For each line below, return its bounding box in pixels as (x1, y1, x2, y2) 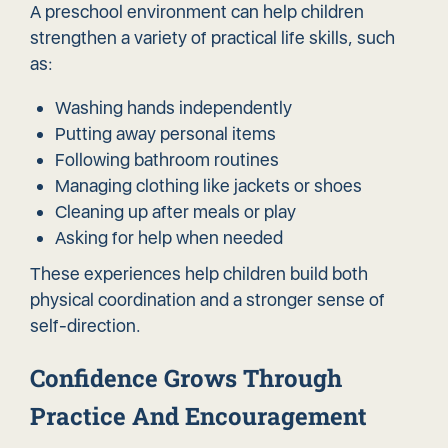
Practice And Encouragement (30, 400, 367, 433)
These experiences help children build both (30, 263, 368, 285)
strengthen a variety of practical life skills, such (30, 27, 395, 49)
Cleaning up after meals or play (55, 201, 296, 223)
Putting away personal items (55, 123, 276, 145)
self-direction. (30, 315, 141, 337)
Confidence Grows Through (30, 362, 342, 395)
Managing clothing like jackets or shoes (55, 175, 362, 197)
